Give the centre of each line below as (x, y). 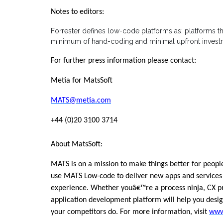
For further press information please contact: (123, 61)
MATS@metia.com (81, 101)
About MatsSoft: (77, 145)
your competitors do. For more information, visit (130, 212)
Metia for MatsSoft (82, 81)
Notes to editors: (77, 12)
